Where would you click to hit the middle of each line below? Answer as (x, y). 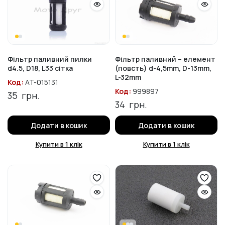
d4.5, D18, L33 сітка (40, 68)
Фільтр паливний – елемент (165, 59)
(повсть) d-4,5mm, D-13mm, (163, 68)
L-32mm (128, 77)
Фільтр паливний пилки (50, 59)
